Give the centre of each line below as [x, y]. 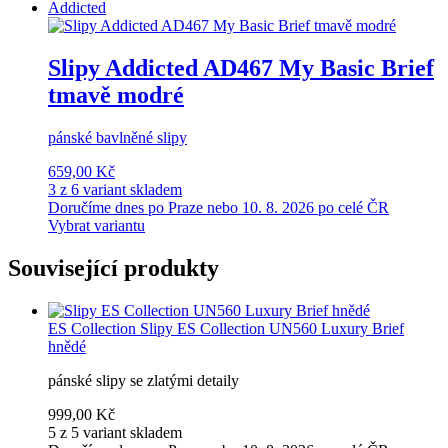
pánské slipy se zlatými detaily [143, 380]
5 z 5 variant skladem [115, 432]
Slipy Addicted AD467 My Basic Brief [241, 67]
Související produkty [113, 267]
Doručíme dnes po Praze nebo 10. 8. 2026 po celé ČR [218, 207]
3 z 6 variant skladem [115, 189]
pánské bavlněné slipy [117, 137]
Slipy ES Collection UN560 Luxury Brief [272, 328]
